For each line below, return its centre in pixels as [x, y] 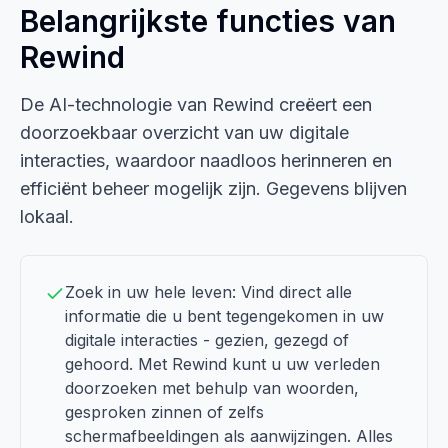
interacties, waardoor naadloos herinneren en [206, 160]
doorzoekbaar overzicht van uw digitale [184, 132]
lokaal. [47, 216]
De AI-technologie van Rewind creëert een [196, 104]
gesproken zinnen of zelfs [164, 412]
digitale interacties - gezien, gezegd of [207, 340]
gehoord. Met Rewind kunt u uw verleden [222, 364]
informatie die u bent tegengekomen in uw [224, 316]
